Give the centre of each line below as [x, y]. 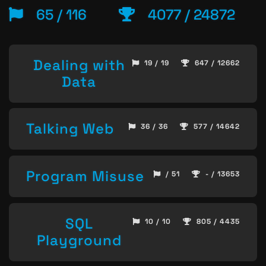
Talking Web [70, 129]
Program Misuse [85, 176]
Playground [79, 240]
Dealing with [79, 65]
